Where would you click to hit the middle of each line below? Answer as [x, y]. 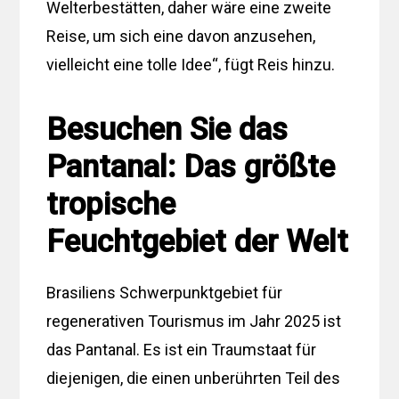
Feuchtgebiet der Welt [198, 241]
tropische [111, 204]
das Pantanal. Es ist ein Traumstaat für [182, 349]
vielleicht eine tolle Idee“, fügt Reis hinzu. [191, 64]
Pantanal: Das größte [191, 167]
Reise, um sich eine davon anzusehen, [181, 36]
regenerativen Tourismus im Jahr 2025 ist [194, 321]
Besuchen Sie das [167, 129]
